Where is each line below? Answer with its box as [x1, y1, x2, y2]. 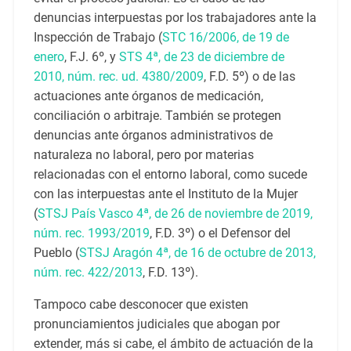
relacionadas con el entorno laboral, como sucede [33, 167, 307, 183]
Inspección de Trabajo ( [33, 30, 162, 45]
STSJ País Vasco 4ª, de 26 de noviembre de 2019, [37, 206, 313, 222]
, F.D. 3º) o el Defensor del [149, 226, 291, 241]
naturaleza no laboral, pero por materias [33, 147, 254, 163]
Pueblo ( [33, 245, 79, 261]
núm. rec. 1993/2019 [33, 226, 150, 241]
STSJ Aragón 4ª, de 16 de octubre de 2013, [78, 245, 316, 261]
